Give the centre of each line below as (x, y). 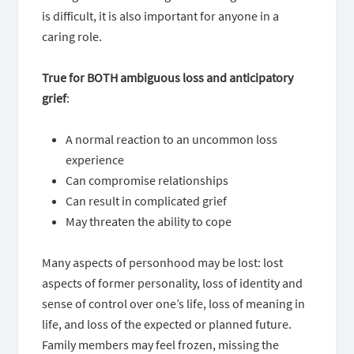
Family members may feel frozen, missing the (161, 345)
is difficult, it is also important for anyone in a (161, 16)
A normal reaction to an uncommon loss (172, 139)
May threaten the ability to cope (149, 221)
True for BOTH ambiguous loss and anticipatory (168, 77)
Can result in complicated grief (147, 201)
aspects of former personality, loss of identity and (173, 283)
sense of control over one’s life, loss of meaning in (174, 303)
